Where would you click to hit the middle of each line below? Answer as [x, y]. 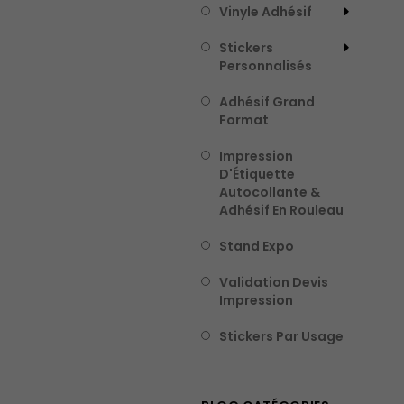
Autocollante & [269, 192]
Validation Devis [273, 282]
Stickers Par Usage [281, 336]
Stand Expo [256, 246]
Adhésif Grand [266, 102]
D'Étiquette [257, 174]
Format [243, 120]
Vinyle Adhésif [265, 12]
